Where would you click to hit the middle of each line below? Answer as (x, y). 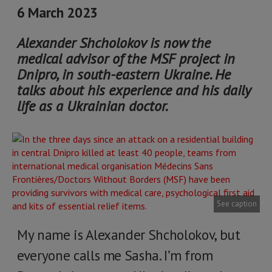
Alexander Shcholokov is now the (114, 43)
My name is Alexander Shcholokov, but (129, 235)
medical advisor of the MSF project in (126, 59)
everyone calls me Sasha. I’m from (115, 255)
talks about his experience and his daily (134, 90)
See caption (237, 204)
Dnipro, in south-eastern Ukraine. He (124, 74)
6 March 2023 (57, 12)
